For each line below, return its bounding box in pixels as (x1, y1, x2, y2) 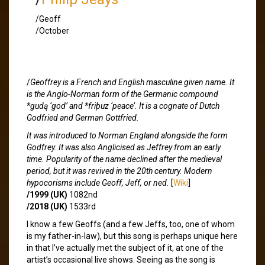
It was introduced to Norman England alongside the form (27, 130, 228, 140)
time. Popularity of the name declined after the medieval (27, 154, 222, 164)
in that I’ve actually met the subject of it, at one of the (27, 243, 224, 253)
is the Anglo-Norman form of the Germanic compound (27, 89, 218, 99)
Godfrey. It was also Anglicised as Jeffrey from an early (27, 142, 221, 152)
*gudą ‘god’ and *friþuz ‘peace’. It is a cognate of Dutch (27, 101, 219, 111)
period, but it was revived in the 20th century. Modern (27, 166, 212, 176)
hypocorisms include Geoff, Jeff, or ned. (27, 177, 169, 188)
